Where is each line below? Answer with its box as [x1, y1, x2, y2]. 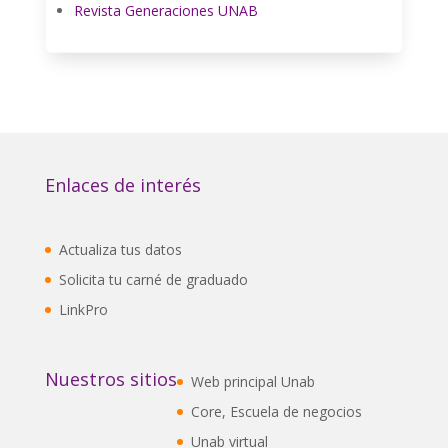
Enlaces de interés [44, 173, 201, 198]
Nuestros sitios [44, 366, 177, 391]
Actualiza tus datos [58, 240, 182, 260]
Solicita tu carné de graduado [58, 270, 248, 290]
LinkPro [58, 300, 108, 320]
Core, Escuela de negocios [190, 401, 362, 421]
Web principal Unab [190, 371, 315, 391]
